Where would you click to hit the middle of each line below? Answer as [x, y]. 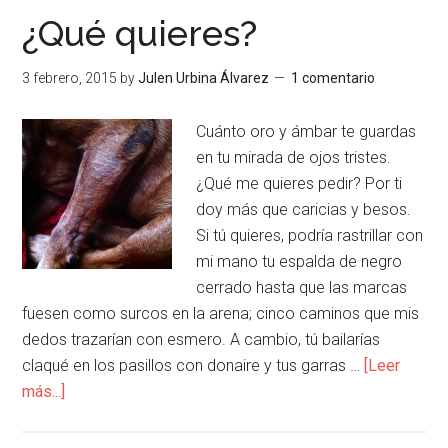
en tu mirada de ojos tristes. [294, 157]
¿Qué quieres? [140, 32]
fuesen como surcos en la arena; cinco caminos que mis [221, 313]
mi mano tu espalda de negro [299, 261]
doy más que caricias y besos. [304, 209]
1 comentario [333, 77]
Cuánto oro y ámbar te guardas [306, 131]
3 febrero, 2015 [70, 77]
